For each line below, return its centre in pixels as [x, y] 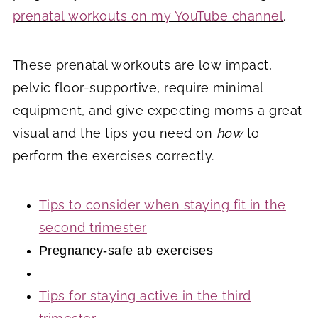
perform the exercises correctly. [113, 155]
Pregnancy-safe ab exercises [126, 250]
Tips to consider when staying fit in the [162, 204]
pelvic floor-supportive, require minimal [138, 87]
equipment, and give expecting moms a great [157, 110]
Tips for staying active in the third [145, 295]
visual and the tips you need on [114, 133]
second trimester [93, 227]
